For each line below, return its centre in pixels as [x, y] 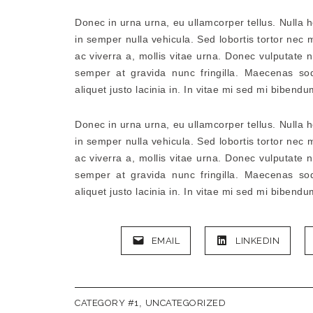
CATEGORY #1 [107, 303]
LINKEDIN [258, 241]
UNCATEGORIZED [185, 303]
